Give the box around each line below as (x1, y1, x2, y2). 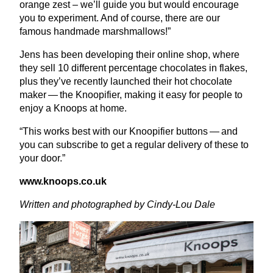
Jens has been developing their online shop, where (19, 49, 239, 60)
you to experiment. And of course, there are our (19, 12, 220, 23)
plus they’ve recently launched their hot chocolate (19, 76, 232, 87)
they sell (19, 62, 58, 73)
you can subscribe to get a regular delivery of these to (19, 139, 249, 150)
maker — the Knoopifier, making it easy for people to (19, 89, 243, 100)
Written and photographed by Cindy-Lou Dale (19, 199, 215, 210)
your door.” (19, 152, 68, 163)
